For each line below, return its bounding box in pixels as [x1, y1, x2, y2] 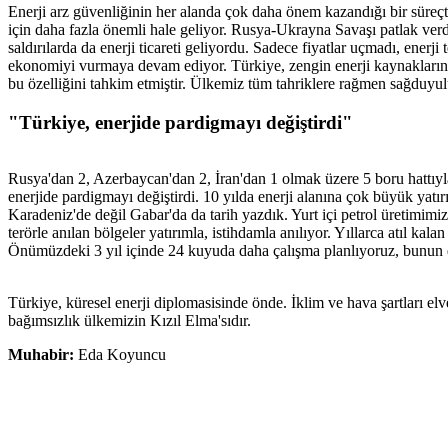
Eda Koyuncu [78, 346, 166, 364]
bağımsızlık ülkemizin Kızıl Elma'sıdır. [8, 312, 251, 330]
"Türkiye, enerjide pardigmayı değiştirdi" [8, 111, 353, 133]
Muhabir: [8, 346, 78, 364]
